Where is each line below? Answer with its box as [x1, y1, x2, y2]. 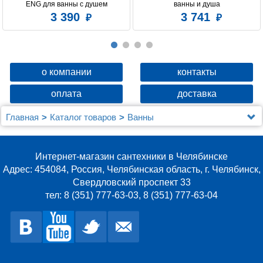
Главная [6, 112, 39, 123]
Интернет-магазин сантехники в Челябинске [35, 151, 228, 162]
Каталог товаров [50, 112, 116, 123]
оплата [51, 89, 82, 99]
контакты [177, 67, 217, 77]
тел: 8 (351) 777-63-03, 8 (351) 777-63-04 [45, 190, 218, 201]
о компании [41, 67, 92, 77]
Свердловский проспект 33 [72, 177, 191, 188]
